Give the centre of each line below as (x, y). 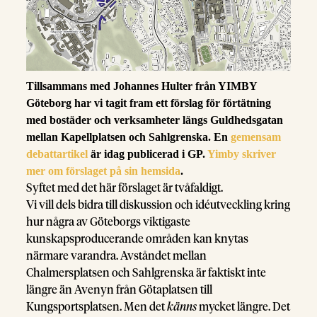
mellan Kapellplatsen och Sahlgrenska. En (129, 137)
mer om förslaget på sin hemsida (104, 171)
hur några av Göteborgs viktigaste (109, 222)
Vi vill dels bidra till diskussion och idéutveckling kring (158, 205)
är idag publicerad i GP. (148, 154)
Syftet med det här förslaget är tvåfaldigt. (125, 188)
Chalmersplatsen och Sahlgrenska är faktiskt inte (146, 273)
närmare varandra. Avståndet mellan (117, 256)
